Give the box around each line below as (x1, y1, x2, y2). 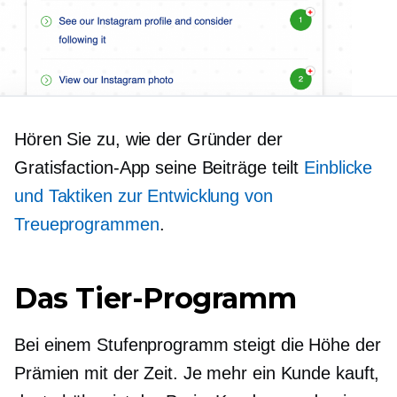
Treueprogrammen (14, 214, 160, 235)
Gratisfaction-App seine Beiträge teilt (14, 158, 305, 178)
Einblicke (304, 158, 373, 178)
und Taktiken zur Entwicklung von (14, 186, 273, 206)
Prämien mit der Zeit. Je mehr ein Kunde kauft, (14, 363, 380, 384)
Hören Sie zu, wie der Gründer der (14, 129, 283, 150)
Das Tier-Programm (14, 281, 297, 316)
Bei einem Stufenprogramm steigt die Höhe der (14, 335, 381, 355)
